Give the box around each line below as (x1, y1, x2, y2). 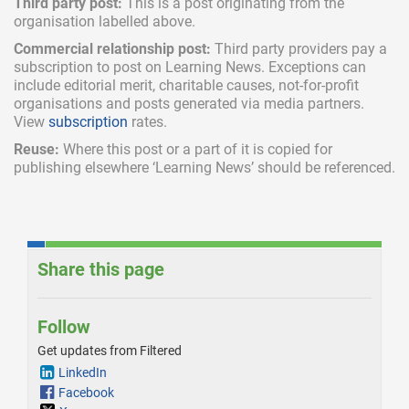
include (14, 77, 64, 95)
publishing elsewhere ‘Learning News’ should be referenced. (14, 159, 395, 177)
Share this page (37, 258, 164, 281)
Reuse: (14, 141, 59, 159)
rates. (128, 113, 167, 131)
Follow (37, 316, 90, 339)
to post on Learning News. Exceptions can (93, 58, 366, 77)
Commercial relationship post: (14, 40, 211, 58)
